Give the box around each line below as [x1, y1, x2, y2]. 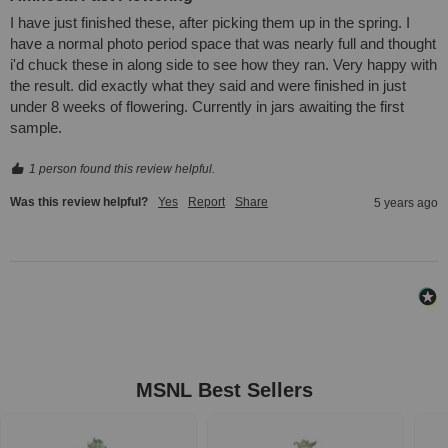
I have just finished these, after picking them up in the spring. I [10, 14, 410, 32]
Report [188, 195, 225, 210]
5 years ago [374, 196, 438, 211]
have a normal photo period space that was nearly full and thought [10, 35, 436, 53]
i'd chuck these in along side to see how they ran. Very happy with [10, 56, 437, 74]
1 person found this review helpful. [29, 162, 215, 177]
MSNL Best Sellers [135, 379, 313, 402]
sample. [10, 119, 62, 137]
